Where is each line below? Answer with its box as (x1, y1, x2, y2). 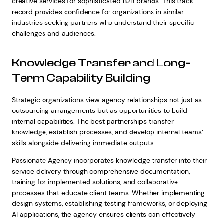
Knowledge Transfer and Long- (11, 56, 190, 69)
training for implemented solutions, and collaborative (11, 177, 178, 186)
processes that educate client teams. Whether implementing (11, 188, 205, 197)
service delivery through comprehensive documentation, (11, 167, 190, 175)
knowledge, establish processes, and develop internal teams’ (11, 128, 203, 136)
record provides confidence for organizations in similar (11, 7, 184, 16)
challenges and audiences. (11, 29, 96, 38)
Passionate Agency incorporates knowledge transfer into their (11, 156, 207, 165)
